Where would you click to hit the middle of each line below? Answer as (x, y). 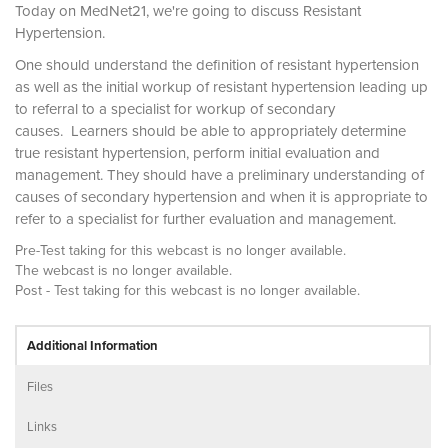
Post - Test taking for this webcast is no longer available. (187, 290)
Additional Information (92, 345)
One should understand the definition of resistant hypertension (217, 64)
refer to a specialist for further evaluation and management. (205, 218)
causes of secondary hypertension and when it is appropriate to (221, 196)
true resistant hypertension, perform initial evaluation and (197, 152)
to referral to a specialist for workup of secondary (175, 108)
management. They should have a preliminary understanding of (219, 174)
